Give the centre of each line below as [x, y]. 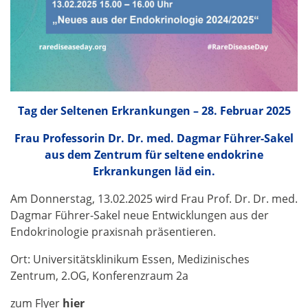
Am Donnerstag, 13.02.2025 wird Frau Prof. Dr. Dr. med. [154, 198]
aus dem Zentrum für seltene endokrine [154, 154]
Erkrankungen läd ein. [154, 171]
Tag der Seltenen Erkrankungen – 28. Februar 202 [151, 110]
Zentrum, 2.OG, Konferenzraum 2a [99, 275]
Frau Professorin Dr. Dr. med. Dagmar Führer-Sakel [154, 138]
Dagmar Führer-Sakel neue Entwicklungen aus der [140, 215]
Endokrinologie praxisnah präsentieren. [113, 231]
